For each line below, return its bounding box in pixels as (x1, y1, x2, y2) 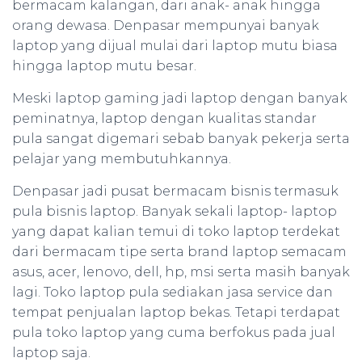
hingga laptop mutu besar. (12, 58, 196, 74)
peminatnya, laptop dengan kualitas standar (12, 111, 317, 126)
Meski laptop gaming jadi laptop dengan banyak (12, 90, 347, 106)
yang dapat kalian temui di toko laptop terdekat (12, 224, 340, 239)
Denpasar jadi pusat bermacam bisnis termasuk (12, 183, 339, 199)
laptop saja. (12, 345, 90, 360)
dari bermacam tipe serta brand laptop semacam (12, 244, 347, 259)
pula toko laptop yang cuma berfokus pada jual (12, 325, 335, 340)
